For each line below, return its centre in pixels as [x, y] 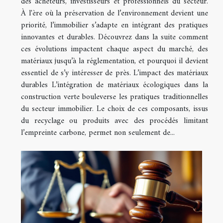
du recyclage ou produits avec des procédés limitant [114, 121]
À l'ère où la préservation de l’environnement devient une [114, 13]
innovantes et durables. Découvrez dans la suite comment [114, 37]
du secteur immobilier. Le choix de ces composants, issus [114, 109]
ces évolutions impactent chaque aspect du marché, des [114, 49]
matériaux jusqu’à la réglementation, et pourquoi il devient [114, 61]
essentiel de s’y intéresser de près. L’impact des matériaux [114, 73]
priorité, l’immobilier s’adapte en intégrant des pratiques [114, 25]
